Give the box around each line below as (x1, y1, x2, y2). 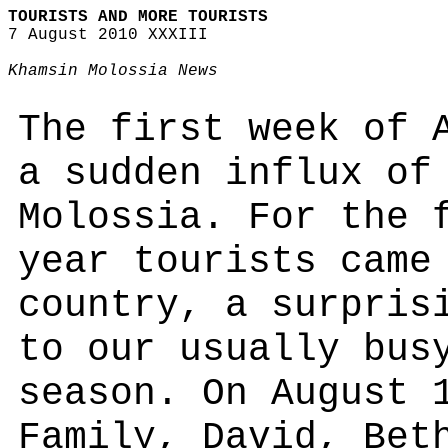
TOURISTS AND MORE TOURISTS (8, 8, 268, 26)
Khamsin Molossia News (8, 62, 218, 80)
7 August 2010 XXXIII (8, 26, 208, 44)
